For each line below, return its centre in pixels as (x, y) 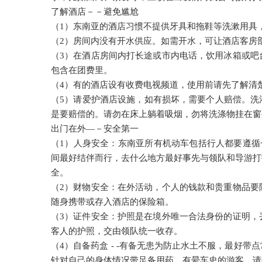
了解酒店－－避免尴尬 (95, 12)
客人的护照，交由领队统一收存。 (117, 231)
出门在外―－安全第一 (95, 129)
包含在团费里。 (82, 70)
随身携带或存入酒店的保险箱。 (112, 202)
